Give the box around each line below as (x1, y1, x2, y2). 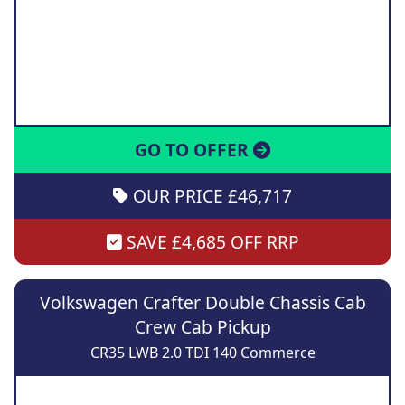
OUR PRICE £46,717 (128, 184, 292, 209)
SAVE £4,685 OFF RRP (121, 230, 299, 255)
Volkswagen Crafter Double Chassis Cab (39, 290, 366, 316)
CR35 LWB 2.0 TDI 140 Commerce (89, 343, 316, 363)
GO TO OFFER (135, 137, 253, 163)
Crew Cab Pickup (134, 315, 271, 340)
